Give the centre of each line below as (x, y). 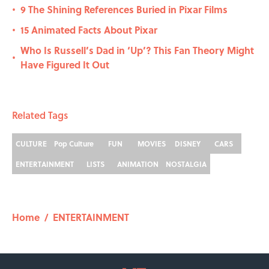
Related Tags (40, 115)
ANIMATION (138, 164)
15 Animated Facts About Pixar (89, 30)
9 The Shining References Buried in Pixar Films (124, 10)
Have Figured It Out (65, 65)
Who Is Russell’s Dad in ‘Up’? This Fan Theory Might (137, 50)
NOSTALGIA (186, 164)
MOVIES (151, 144)
